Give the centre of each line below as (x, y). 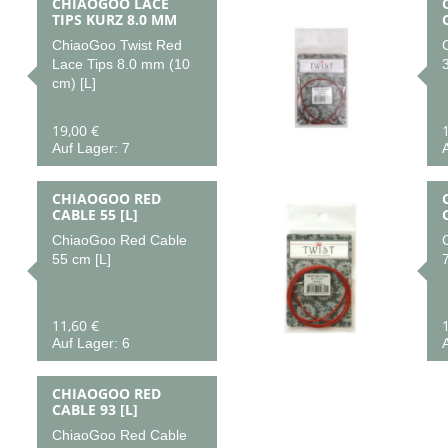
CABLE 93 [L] (94, 409)
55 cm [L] (81, 259)
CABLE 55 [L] (94, 214)
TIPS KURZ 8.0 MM (114, 19)
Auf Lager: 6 (90, 343)
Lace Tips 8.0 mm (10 (120, 64)
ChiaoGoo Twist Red (116, 45)
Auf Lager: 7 (90, 148)
